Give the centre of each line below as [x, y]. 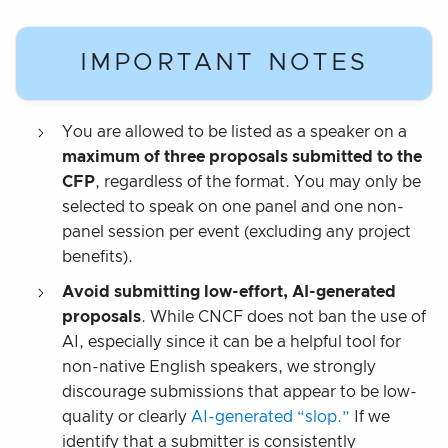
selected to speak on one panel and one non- [233, 206]
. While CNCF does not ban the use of [283, 316]
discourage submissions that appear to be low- [239, 391]
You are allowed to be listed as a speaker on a [234, 131]
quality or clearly [126, 416]
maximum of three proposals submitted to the [242, 156]
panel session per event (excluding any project [236, 231]
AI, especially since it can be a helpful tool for [231, 341]
